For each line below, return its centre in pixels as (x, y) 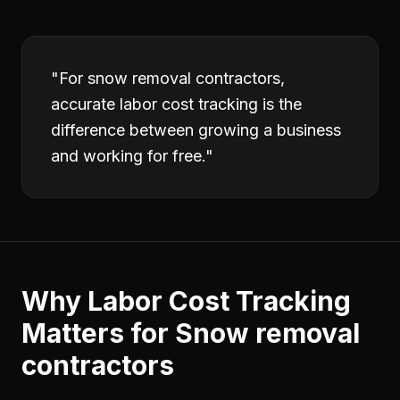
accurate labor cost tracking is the (176, 104)
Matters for (98, 333)
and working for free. (128, 156)
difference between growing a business (196, 130)
